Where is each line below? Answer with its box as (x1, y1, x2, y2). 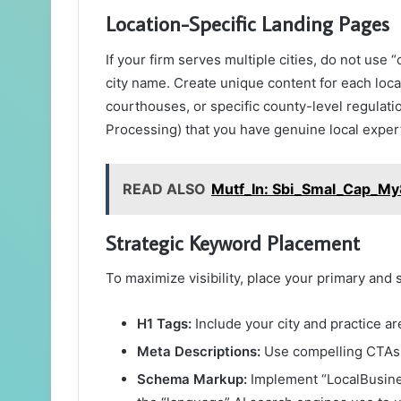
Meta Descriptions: (137, 343, 260, 361)
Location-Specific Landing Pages (106, 10, 389, 38)
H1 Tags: (137, 315, 192, 333)
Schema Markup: (137, 371, 247, 388)
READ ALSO (123, 179, 206, 198)
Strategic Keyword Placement (106, 228, 360, 256)
